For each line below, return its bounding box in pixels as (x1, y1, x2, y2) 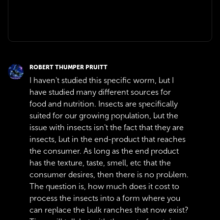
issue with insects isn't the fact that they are (29, 123, 184, 132)
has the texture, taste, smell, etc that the (29, 158, 171, 167)
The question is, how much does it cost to (29, 182, 179, 191)
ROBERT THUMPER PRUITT (29, 64, 108, 71)
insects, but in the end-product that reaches (29, 135, 186, 144)
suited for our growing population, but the (29, 111, 178, 120)
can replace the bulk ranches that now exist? (29, 205, 188, 215)
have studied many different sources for (29, 87, 171, 97)
